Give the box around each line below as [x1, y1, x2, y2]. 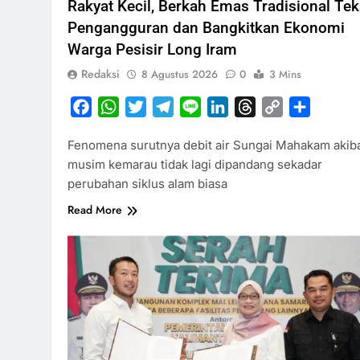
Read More [67, 202, 122, 219]
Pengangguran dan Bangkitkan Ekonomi [67, 18, 345, 38]
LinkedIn [228, 99, 279, 116]
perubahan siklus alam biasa [67, 176, 227, 192]
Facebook [92, 99, 152, 116]
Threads [256, 99, 305, 116]
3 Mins [269, 67, 301, 83]
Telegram [174, 99, 230, 116]
